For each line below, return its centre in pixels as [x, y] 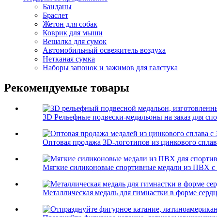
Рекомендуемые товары [67, 88]
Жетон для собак [70, 24]
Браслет [55, 15]
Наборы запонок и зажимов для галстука [110, 67]
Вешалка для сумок [75, 41]
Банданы [57, 6]
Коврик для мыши [73, 32]
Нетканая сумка [69, 59]
